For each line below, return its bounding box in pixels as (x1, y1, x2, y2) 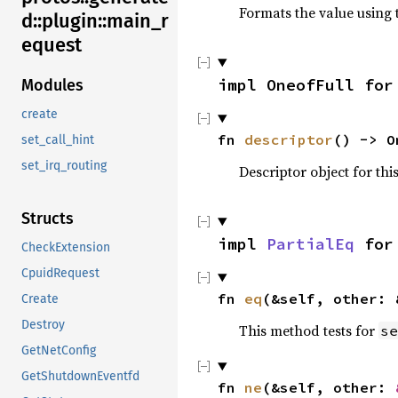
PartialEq (267, 234, 354, 254)
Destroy (21, 317, 65, 333)
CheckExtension (21, 240, 110, 256)
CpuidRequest (21, 266, 99, 282)
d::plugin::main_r (21, 9, 169, 34)
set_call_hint (21, 132, 94, 148)
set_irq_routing (21, 158, 107, 174)
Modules (21, 76, 84, 96)
